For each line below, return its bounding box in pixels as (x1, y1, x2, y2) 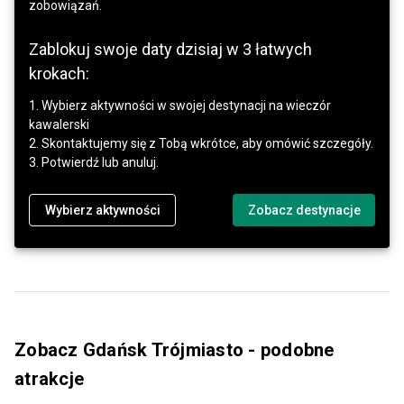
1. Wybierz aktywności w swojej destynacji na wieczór (29, 97, 331, 113)
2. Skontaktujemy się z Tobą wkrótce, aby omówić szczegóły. (29, 135, 373, 151)
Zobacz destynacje (248, 202, 361, 217)
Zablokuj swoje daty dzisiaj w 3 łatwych (29, 39, 312, 59)
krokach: (29, 63, 89, 83)
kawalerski (29, 116, 89, 132)
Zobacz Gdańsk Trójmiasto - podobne (14, 338, 335, 361)
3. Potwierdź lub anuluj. (29, 154, 159, 170)
